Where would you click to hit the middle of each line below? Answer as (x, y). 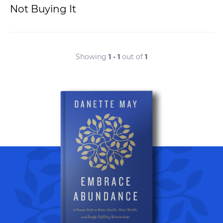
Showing (92, 56)
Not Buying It (43, 9)
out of (132, 56)
